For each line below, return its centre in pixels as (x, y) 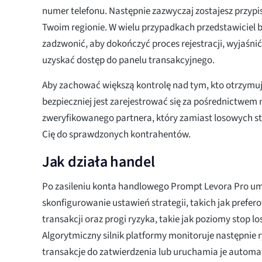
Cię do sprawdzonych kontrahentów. (116, 134)
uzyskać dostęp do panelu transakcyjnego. (128, 60)
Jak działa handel (99, 161)
